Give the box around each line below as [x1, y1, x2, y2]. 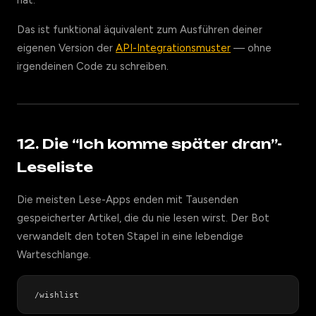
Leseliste [17, 159, 93, 176]
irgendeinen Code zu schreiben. [17, 60, 169, 73]
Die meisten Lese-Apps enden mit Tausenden [17, 193, 238, 206]
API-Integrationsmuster [116, 42, 231, 54]
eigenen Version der [17, 42, 116, 54]
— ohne [231, 42, 272, 54]
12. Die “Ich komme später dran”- [17, 135, 282, 152]
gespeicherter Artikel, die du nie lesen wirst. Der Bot [17, 212, 269, 224]
